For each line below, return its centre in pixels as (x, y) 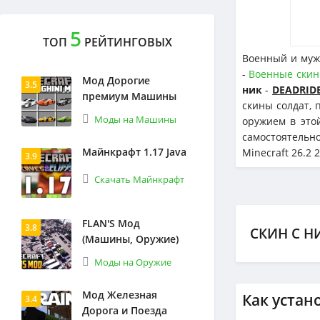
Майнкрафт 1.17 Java (134, 152)
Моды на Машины (135, 119)
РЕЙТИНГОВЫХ (126, 42)
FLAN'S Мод (111, 223)
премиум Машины (129, 96)
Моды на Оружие (133, 262)
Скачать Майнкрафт (139, 179)
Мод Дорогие (116, 80)
